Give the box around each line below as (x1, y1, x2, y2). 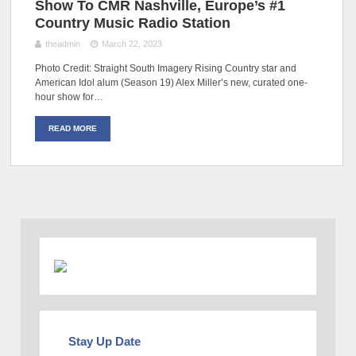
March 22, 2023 (101, 38, 162, 48)
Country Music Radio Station (35, 14, 231, 31)
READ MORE (48, 123, 98, 133)
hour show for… (35, 91, 104, 103)
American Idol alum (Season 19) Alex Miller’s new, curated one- (35, 76, 308, 88)
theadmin (45, 38, 81, 48)
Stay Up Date (68, 334, 141, 348)
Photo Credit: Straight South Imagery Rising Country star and (35, 62, 297, 74)
